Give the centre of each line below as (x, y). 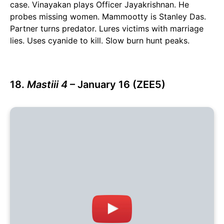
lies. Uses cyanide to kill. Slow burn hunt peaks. (100, 41)
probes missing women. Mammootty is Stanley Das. (108, 17)
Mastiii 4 (47, 85)
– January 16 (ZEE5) (116, 85)
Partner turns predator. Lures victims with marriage (107, 29)
